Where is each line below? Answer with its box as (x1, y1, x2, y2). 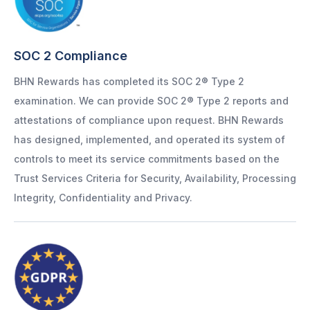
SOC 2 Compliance (14, 48, 127, 64)
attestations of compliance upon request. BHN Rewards (14, 114, 284, 127)
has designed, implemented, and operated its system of (14, 134, 285, 146)
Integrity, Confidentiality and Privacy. (14, 192, 192, 204)
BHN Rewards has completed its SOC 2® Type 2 (14, 75, 244, 88)
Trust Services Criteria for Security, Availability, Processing (14, 172, 296, 185)
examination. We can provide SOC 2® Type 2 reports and (14, 95, 289, 107)
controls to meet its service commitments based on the (14, 153, 280, 165)
